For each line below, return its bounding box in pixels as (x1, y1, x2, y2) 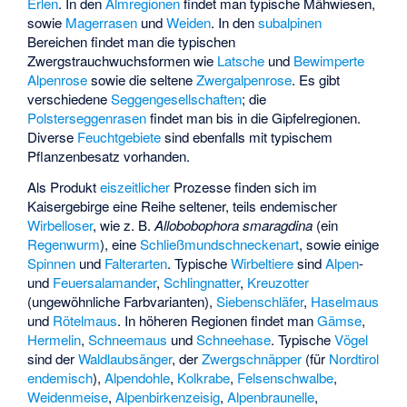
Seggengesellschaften (111, 88, 243, 108)
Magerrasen (65, 12, 138, 32)
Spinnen (27, 253, 76, 273)
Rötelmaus (53, 311, 118, 331)
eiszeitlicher (100, 177, 171, 197)
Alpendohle (104, 368, 171, 388)
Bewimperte (293, 50, 365, 70)
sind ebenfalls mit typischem (161, 126, 333, 146)
